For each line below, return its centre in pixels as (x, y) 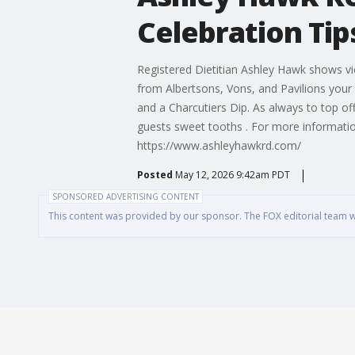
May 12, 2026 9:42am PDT (232, 174)
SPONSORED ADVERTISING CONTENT (126, 196)
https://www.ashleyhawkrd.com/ (219, 145)
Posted (155, 174)
